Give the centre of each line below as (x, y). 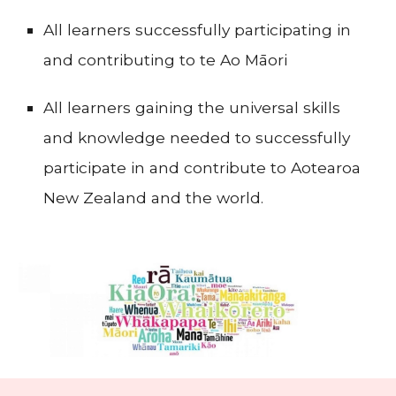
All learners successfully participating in (198, 30)
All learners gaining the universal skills (192, 108)
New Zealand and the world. (154, 198)
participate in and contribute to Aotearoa (202, 168)
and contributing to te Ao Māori (166, 60)
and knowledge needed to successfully (197, 138)
